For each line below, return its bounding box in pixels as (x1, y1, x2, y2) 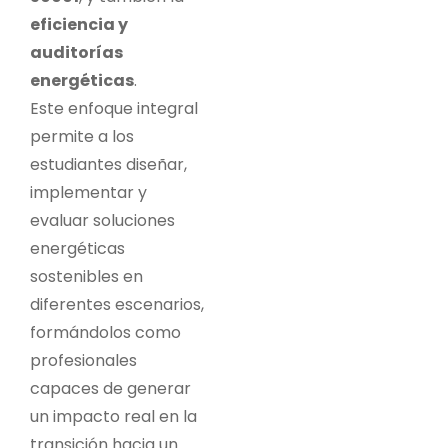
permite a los (30, 124, 134, 148)
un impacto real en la (30, 404, 197, 428)
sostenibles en (30, 264, 143, 288)
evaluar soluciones (30, 208, 175, 232)
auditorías (30, 40, 123, 64)
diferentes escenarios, (30, 292, 204, 316)
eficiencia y (30, 12, 128, 36)
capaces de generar (30, 376, 191, 400)
